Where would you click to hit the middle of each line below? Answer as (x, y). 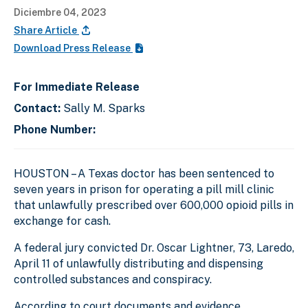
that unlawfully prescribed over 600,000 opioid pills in (154, 205)
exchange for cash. (62, 221)
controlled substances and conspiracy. (113, 279)
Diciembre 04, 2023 (60, 12)
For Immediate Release (77, 87)
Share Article (46, 30)
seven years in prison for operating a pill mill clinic (144, 189)
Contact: (38, 108)
